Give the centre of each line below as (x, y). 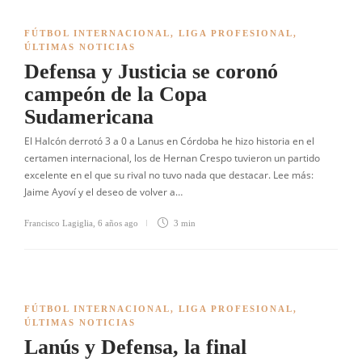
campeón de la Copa (116, 94)
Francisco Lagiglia (59, 223)
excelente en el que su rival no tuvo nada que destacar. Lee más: (169, 175)
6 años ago (118, 223)
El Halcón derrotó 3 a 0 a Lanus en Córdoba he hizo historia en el (169, 141)
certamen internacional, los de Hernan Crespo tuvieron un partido (172, 158)
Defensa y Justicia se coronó (151, 72)
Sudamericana (89, 117)
